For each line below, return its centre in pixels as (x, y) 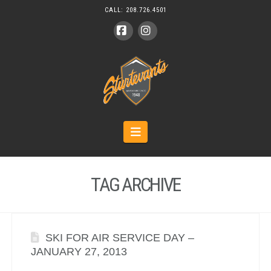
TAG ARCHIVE (135, 185)
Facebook (143, 49)
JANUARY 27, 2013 (79, 251)
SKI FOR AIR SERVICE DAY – (119, 237)
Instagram (169, 49)
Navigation (164, 131)
